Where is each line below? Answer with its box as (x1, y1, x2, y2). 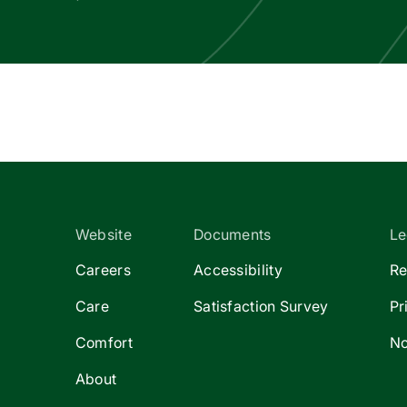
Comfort (74, 333, 133, 352)
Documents (193, 225, 272, 244)
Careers (74, 261, 131, 280)
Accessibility (193, 261, 283, 280)
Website (74, 225, 132, 244)
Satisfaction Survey (193, 297, 329, 316)
